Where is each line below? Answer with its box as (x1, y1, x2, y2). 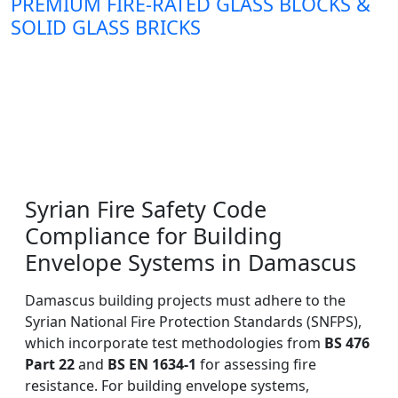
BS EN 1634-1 (107, 354, 196, 375)
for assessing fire (196, 354, 316, 375)
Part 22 (25, 354, 75, 375)
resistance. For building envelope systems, (25, 376, 309, 396)
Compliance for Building (25, 220, 283, 251)
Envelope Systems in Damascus (25, 247, 356, 278)
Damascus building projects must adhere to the (25, 291, 346, 311)
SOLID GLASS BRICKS (11, 14, 201, 41)
